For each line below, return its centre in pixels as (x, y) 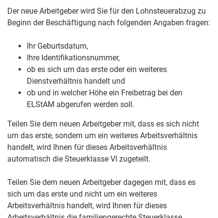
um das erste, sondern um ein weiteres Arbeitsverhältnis (102, 136)
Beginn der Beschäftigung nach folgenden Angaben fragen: (109, 23)
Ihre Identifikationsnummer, (73, 58)
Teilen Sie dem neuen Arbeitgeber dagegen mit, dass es (101, 182)
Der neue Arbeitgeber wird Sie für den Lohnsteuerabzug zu (107, 11)
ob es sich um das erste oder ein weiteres (97, 70)
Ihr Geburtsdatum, (57, 46)
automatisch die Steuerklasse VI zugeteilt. (79, 159)
